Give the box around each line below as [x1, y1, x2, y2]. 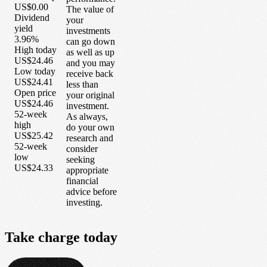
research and [66, 132, 113, 143]
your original [66, 89, 114, 100]
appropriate [66, 164, 108, 175]
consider [66, 143, 98, 154]
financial [66, 175, 98, 186]
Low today [14, 66, 55, 77]
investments [66, 25, 110, 36]
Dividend [14, 13, 49, 23]
